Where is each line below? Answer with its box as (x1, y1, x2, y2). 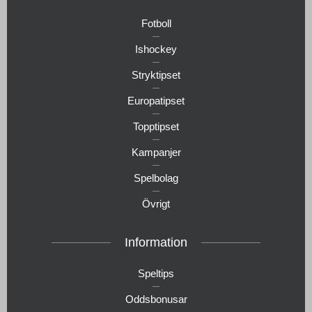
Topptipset (133, 120, 179, 132)
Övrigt (142, 197, 170, 210)
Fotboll (141, 17, 171, 29)
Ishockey (135, 42, 177, 55)
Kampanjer (131, 146, 181, 158)
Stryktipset (132, 68, 180, 81)
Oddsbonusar (125, 292, 187, 305)
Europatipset (127, 94, 185, 107)
